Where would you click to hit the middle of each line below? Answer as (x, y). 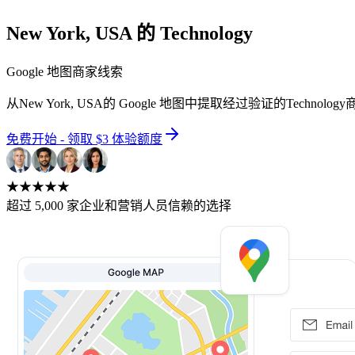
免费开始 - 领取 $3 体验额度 (84, 139)
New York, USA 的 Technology (130, 33)
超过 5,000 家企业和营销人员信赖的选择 (119, 205)
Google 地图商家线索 (65, 71)
